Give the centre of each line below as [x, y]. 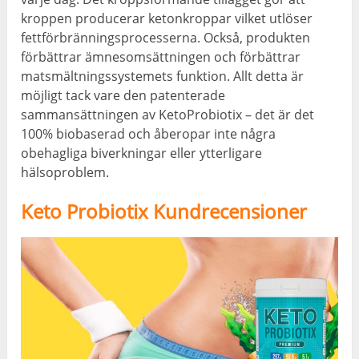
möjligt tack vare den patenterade [123, 95]
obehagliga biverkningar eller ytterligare [142, 153]
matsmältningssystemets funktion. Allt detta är [163, 76]
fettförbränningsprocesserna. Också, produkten [166, 37]
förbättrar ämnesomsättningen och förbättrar [161, 56]
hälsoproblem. [65, 172]
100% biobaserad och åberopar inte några [149, 133]
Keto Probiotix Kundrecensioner [164, 211]
